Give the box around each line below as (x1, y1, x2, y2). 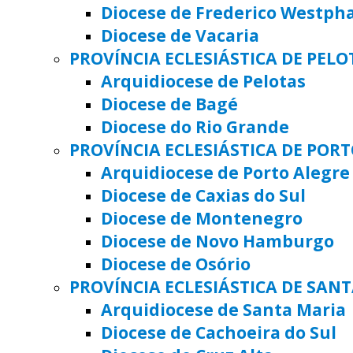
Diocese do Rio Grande (101, 114, 289, 138)
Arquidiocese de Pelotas (101, 69, 306, 92)
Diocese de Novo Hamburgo (101, 229, 334, 252)
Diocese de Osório (101, 251, 251, 275)
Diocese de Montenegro (101, 206, 303, 229)
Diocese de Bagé (101, 91, 238, 115)
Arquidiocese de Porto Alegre (101, 160, 350, 184)
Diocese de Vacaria (101, 23, 259, 46)
